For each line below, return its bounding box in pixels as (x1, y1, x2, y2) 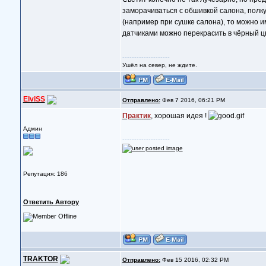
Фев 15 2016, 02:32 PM (160, 256, 229, 263)
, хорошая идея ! (150, 112, 208, 120)
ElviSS (23, 95, 45, 104)
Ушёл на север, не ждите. (122, 62, 197, 68)
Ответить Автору (23, 198, 79, 205)
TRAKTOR (23, 255, 58, 264)
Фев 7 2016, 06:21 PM (160, 97, 225, 103)
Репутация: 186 (23, 170, 68, 177)
